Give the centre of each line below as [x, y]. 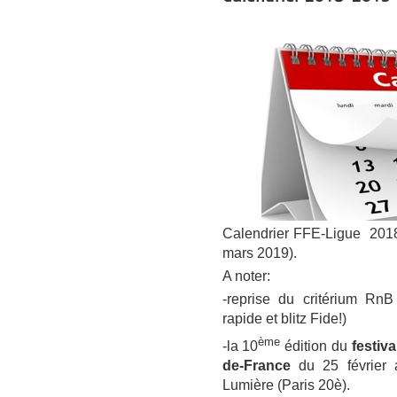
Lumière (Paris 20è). [286, 385]
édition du [316, 346]
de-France [260, 366]
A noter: [246, 276]
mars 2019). [263, 253]
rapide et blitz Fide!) [284, 318]
